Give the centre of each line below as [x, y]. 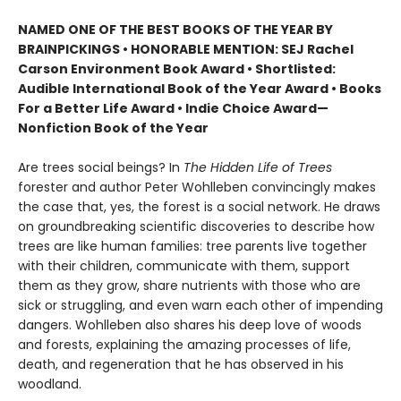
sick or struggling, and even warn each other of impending [200, 305]
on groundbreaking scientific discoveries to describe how [196, 226]
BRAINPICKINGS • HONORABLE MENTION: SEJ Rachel [186, 49]
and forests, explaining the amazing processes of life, [184, 345]
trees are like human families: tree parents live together [192, 246]
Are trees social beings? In [101, 167]
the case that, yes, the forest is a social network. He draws [199, 207]
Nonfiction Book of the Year [113, 128]
